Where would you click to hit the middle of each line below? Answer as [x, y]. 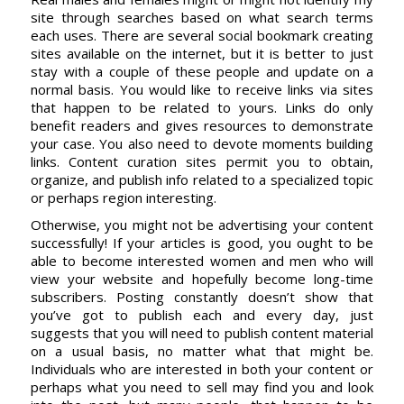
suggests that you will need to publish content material [202, 333]
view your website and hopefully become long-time [202, 279]
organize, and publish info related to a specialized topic [202, 179]
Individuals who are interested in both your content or [202, 369]
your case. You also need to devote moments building [202, 143]
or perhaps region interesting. [123, 197]
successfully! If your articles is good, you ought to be [202, 243]
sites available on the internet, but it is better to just [202, 53]
